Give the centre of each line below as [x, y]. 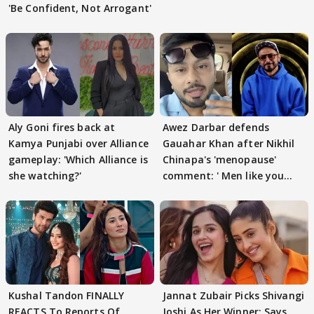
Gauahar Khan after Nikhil [229, 144]
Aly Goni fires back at [62, 128]
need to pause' [199, 192]
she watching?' [45, 176]
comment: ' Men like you [224, 176]
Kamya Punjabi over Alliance [78, 144]
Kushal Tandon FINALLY [67, 295]
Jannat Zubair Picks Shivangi [233, 295]
